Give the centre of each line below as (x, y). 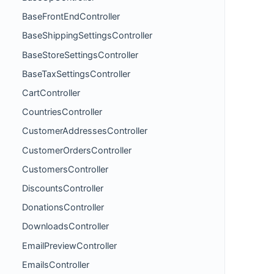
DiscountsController (63, 188)
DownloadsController (65, 226)
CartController (51, 93)
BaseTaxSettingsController (76, 73)
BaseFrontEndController (71, 17)
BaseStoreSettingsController (80, 54)
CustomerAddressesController (85, 131)
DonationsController (63, 207)
